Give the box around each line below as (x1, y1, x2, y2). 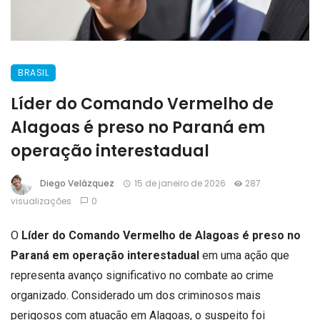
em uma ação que (199, 248, 289, 262)
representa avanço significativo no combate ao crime (11, 268, 274, 282)
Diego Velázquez (40, 176, 114, 189)
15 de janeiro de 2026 (134, 176, 226, 189)
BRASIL (18, 66, 49, 79)
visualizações (11, 194, 71, 207)
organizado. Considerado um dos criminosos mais (11, 288, 261, 302)
